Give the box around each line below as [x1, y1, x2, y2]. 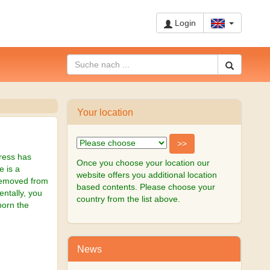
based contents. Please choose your [77, 182, 215, 192]
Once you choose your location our [77, 158, 210, 168]
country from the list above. [77, 194, 180, 204]
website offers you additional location [77, 170, 217, 180]
